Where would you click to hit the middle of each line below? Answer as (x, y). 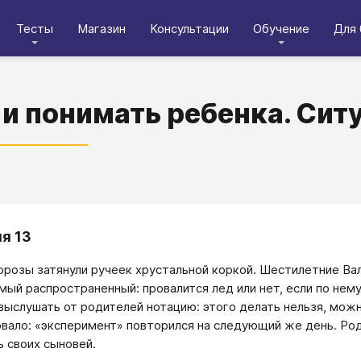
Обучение (281, 28)
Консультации (189, 28)
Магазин (102, 28)
